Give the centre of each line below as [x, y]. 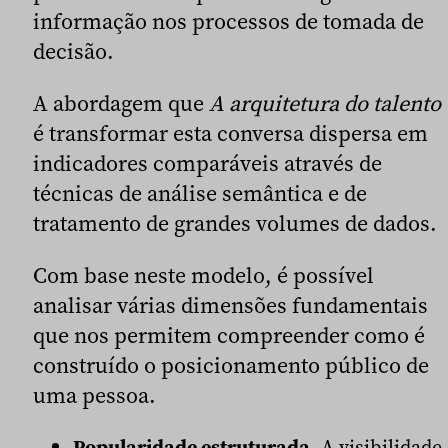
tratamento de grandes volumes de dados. [235, 223]
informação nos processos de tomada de [228, 21]
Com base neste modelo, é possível [203, 275]
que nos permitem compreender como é [229, 335]
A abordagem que [121, 103]
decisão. [73, 51]
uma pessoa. [94, 395]
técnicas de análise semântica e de [200, 193]
